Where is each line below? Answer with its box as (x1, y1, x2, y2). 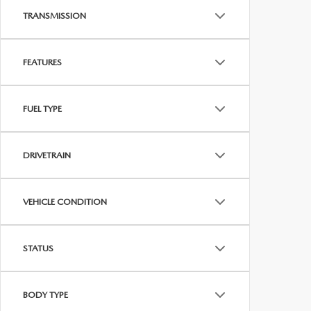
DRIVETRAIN (23, 150, 71, 160)
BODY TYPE (23, 289, 68, 300)
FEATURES (23, 57, 62, 67)
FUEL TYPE (23, 103, 62, 114)
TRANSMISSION (23, 10, 86, 21)
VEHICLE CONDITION (23, 196, 107, 207)
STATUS (23, 243, 53, 253)
